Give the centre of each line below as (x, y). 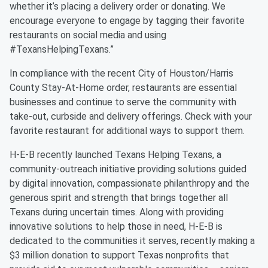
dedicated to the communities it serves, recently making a (132, 241)
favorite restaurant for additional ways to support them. (127, 131)
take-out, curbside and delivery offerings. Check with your (131, 116)
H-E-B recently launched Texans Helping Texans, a (115, 155)
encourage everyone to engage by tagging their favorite (127, 21)
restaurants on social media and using (88, 35)
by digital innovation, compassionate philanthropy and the (130, 183)
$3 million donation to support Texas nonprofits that (119, 255)
